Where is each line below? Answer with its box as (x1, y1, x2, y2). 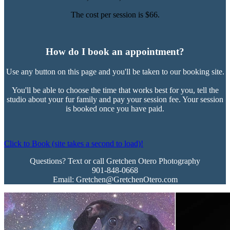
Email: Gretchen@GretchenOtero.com (52, 175, 178, 184)
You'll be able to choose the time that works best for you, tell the (11, 86, 219, 95)
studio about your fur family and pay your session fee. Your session (7, 95, 223, 104)
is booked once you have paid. (66, 104, 164, 113)
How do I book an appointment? (46, 46, 184, 57)
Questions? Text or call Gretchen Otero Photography (30, 157, 200, 166)
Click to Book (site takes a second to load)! (4, 139, 143, 148)
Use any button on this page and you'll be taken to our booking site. (6, 67, 224, 76)
